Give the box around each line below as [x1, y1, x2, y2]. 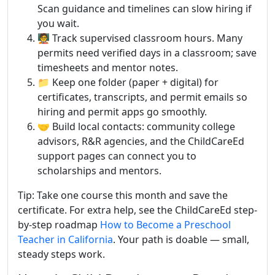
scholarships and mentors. [37, 164, 161, 177]
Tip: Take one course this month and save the [18, 188, 228, 202]
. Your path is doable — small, [113, 233, 249, 246]
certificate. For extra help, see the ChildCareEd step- [18, 203, 257, 217]
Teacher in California [18, 233, 113, 246]
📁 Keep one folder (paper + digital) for [37, 76, 219, 89]
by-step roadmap [18, 218, 100, 231]
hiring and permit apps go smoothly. [37, 105, 207, 118]
